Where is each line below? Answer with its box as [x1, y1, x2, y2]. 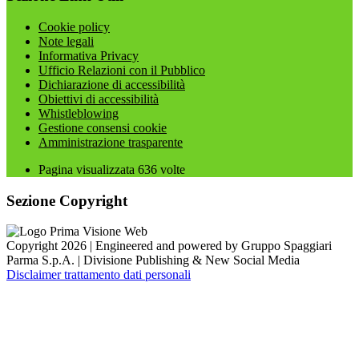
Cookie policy [38, 19, 110, 34]
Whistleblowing [38, 106, 119, 120]
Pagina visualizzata [38, 162, 138, 176]
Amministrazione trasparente [38, 135, 183, 149]
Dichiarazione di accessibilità [38, 77, 185, 91]
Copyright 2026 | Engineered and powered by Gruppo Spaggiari [6, 239, 332, 253]
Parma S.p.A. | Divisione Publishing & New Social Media [6, 253, 300, 268]
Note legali [38, 34, 94, 48]
